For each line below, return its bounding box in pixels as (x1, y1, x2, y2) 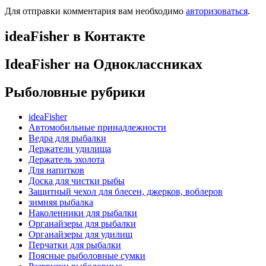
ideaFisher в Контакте (5, 28, 145, 44)
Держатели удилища (28, 144, 111, 154)
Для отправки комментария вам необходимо (5, 5, 186, 16)
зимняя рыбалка (28, 197, 93, 208)
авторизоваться (186, 5, 248, 16)
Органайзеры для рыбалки (28, 218, 136, 229)
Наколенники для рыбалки (28, 208, 137, 218)
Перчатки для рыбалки (28, 240, 121, 251)
